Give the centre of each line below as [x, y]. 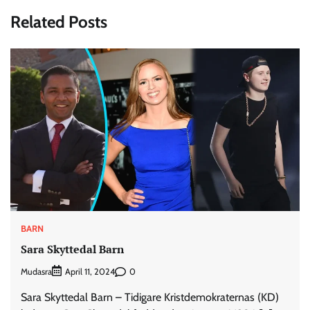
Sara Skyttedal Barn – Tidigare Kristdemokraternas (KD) [150, 298]
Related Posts [59, 21]
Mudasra [36, 271]
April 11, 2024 [90, 272]
